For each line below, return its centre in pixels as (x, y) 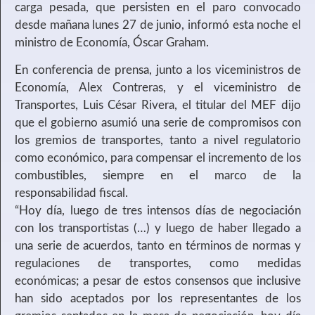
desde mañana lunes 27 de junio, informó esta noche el (158, 25)
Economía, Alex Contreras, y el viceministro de (158, 88)
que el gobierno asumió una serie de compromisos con (158, 123)
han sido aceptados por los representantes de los (158, 299)
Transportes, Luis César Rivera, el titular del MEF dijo (158, 105)
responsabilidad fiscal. (71, 193)
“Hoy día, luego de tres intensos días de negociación (158, 211)
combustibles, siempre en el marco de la (158, 176)
